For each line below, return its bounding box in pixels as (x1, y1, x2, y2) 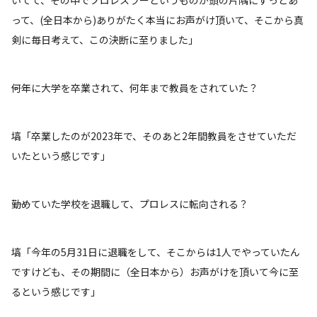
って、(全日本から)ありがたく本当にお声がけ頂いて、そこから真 (11, 12, 304, 27)
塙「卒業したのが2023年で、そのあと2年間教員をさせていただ (11, 128, 296, 143)
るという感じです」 (11, 284, 100, 299)
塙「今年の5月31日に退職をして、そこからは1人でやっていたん (11, 244, 300, 259)
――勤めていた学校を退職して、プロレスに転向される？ (11, 196, 248, 211)
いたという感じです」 (11, 148, 110, 163)
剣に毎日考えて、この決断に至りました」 (11, 32, 198, 47)
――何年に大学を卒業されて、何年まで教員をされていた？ (11, 80, 258, 95)
